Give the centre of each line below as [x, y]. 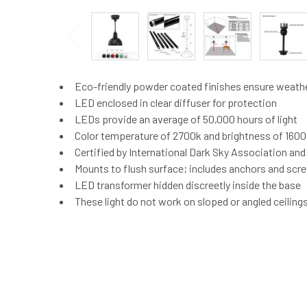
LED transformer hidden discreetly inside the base [188, 185]
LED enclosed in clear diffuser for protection [176, 102]
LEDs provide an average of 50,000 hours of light [186, 119]
